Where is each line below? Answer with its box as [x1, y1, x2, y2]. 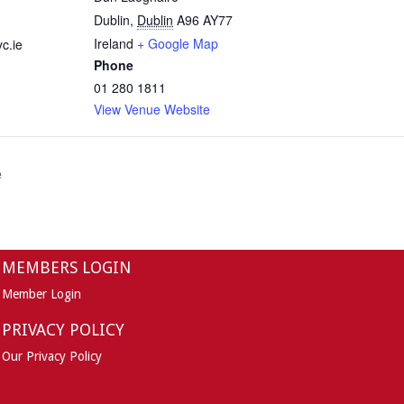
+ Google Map [137, 34, 218, 53]
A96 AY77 [177, 11, 233, 30]
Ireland [94, 34, 133, 53]
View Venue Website [94, 100, 210, 119]
